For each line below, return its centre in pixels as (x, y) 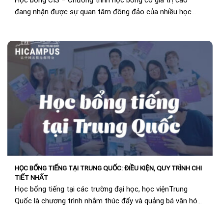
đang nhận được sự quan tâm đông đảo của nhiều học (103, 12)
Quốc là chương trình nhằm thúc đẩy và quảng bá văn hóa (108, 201)
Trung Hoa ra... (38, 212)
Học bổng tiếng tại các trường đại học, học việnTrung (101, 189)
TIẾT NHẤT (31, 178)
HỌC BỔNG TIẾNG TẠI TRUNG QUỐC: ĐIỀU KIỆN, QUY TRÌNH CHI (108, 168)
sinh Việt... (31, 24)
